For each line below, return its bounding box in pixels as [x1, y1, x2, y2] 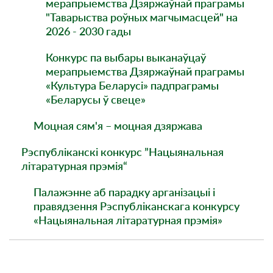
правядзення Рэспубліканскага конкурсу [34, 199, 239, 213]
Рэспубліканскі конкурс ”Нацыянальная [21, 145, 224, 158]
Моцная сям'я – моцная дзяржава [34, 119, 202, 132]
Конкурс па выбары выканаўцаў [46, 51, 206, 64]
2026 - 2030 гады [46, 24, 131, 38]
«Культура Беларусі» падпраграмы [46, 79, 219, 92]
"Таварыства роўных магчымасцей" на [46, 10, 238, 24]
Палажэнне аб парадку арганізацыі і [34, 185, 215, 199]
